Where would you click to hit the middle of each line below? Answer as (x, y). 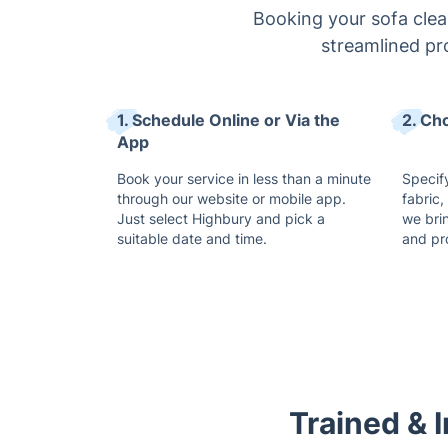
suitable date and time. (192, 238)
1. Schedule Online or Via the (228, 120)
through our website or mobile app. (231, 198)
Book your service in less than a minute (244, 178)
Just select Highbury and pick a (221, 218)
